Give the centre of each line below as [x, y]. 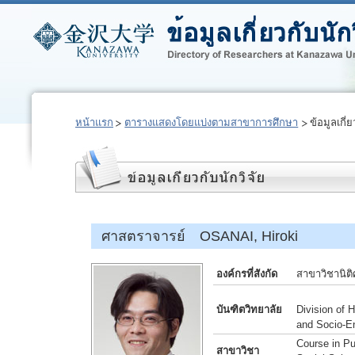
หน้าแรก [94, 122]
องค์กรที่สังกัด [247, 274]
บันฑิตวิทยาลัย [249, 309]
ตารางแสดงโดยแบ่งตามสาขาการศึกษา [212, 122]
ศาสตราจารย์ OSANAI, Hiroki [199, 236]
